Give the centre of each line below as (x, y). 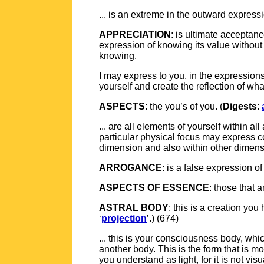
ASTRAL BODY (134, 208)
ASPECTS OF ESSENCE (154, 188)
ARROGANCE (131, 168)
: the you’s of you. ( (184, 106)
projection (124, 218)
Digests (240, 106)
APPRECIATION (135, 34)
